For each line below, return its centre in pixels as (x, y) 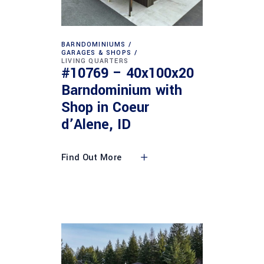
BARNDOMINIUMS (94, 44)
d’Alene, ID (96, 125)
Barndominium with (122, 90)
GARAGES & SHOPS (96, 52)
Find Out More (92, 158)
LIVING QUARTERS (95, 61)
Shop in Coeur (105, 108)
